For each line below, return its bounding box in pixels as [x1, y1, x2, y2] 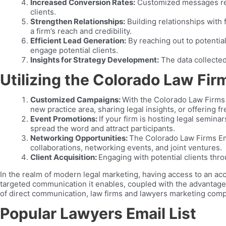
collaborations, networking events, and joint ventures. [30, 143, 222, 152]
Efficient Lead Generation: [30, 36, 126, 45]
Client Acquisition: [30, 152, 98, 162]
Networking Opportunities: [30, 133, 129, 143]
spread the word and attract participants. [30, 124, 175, 133]
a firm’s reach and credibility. [30, 26, 132, 36]
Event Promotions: [30, 114, 99, 124]
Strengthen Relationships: [30, 17, 125, 26]
